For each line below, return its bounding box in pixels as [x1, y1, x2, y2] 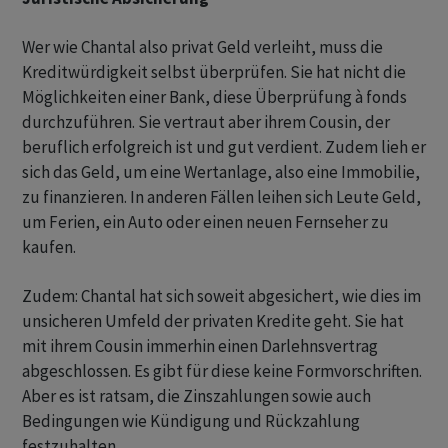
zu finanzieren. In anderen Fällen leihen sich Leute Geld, [22, 186, 421, 209]
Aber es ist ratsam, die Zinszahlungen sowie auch [22, 385, 371, 408]
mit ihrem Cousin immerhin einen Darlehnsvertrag [22, 335, 378, 358]
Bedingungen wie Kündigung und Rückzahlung [22, 410, 360, 433]
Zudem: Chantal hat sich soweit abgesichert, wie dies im [22, 285, 421, 308]
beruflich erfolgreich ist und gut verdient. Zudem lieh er [22, 136, 426, 159]
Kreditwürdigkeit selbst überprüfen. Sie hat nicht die [22, 61, 406, 84]
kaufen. [22, 236, 76, 259]
